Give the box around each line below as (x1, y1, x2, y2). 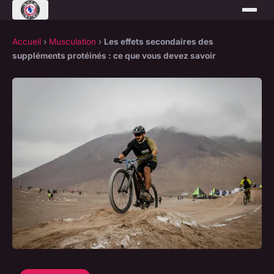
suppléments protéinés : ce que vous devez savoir (12, 51, 216, 61)
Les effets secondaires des (104, 37, 213, 46)
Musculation (49, 37, 96, 46)
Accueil (12, 37, 41, 46)
